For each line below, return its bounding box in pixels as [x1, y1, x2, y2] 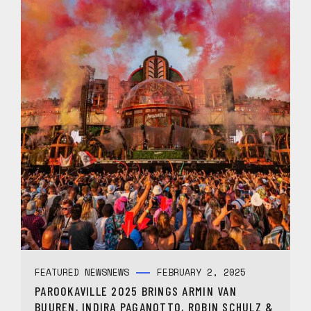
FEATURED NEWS [35, 265, 107, 279]
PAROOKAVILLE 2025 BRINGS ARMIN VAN [35, 283, 237, 299]
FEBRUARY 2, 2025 [157, 265, 246, 279]
